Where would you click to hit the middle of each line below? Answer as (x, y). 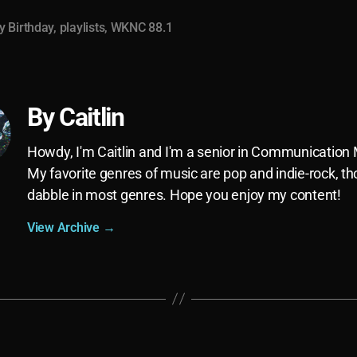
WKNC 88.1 (141, 27)
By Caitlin (76, 117)
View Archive (65, 227)
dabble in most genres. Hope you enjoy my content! (184, 194)
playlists (82, 27)
